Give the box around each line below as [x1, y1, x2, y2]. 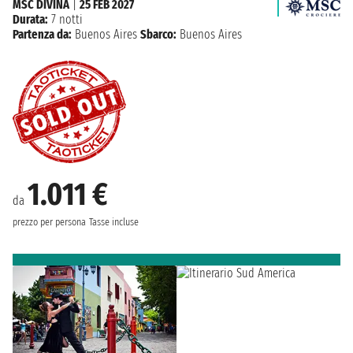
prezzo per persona [13, 216, 86, 229]
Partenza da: [13, 27, 72, 43]
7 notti [48, 12, 83, 28]
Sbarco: [140, 27, 176, 43]
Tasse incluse [89, 216, 139, 229]
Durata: [13, 12, 48, 28]
